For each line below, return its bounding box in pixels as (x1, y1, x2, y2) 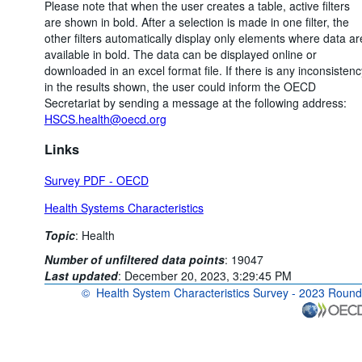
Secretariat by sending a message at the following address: (44, 95, 347, 111)
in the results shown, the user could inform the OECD (44, 78, 316, 95)
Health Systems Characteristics (44, 199, 204, 216)
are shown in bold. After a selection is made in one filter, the (44, 14, 349, 30)
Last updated (44, 267, 118, 284)
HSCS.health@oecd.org (44, 111, 166, 127)
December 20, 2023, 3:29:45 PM (124, 267, 292, 284)
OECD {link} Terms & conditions (80, 300, 219, 314)
